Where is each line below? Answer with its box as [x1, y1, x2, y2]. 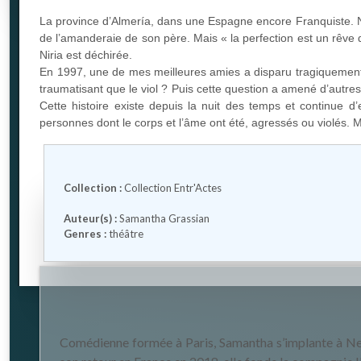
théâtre [109, 226, 144, 240]
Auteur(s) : [64, 211, 118, 225]
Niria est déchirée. [39, 48, 133, 62]
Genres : [64, 226, 107, 240]
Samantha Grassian [119, 211, 210, 225]
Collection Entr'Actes [124, 180, 222, 194]
